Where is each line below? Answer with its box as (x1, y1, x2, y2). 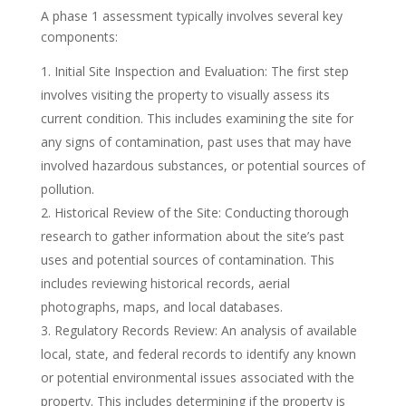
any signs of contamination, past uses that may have (40, 133, 352, 150)
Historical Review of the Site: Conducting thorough (53, 204, 349, 221)
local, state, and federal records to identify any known (40, 345, 356, 362)
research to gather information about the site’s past (40, 227, 344, 245)
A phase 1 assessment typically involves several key (40, 7, 343, 24)
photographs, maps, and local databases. (40, 298, 283, 315)
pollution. (40, 180, 94, 198)
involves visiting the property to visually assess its (40, 86, 330, 103)
